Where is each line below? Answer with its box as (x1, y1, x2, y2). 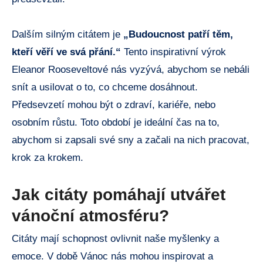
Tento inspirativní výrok (121, 46, 226, 58)
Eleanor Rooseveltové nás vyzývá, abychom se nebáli (12, 63, 249, 75)
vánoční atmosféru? (12, 206, 169, 225)
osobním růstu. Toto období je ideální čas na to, (12, 116, 220, 128)
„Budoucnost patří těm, (123, 28, 233, 40)
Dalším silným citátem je (12, 28, 123, 40)
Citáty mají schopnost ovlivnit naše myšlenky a (12, 233, 219, 245)
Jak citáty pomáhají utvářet (12, 185, 225, 204)
